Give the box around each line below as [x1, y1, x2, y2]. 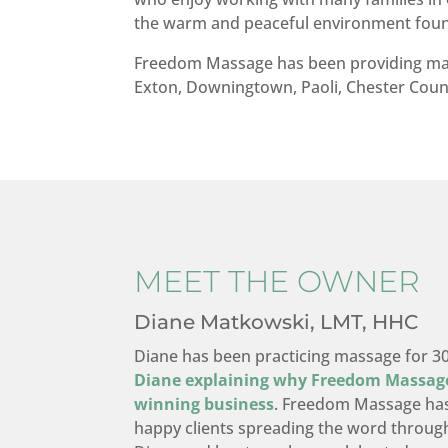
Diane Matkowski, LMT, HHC [134, 309, 419, 334]
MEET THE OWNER [134, 262, 421, 300]
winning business [134, 392, 275, 415]
